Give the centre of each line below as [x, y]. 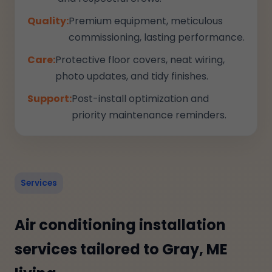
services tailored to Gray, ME [121, 249]
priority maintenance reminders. [149, 115]
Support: [49, 99]
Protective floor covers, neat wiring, [140, 60]
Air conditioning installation [120, 225]
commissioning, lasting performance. [157, 37]
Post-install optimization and [140, 99]
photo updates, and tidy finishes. [132, 76]
